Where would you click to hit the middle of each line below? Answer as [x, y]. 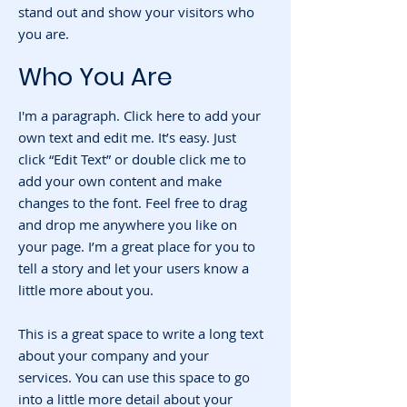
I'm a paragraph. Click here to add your [139, 115]
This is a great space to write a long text [141, 333]
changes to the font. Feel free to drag [133, 203]
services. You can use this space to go [134, 377]
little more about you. [86, 290]
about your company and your [114, 355]
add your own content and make [120, 181]
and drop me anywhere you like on [128, 224]
